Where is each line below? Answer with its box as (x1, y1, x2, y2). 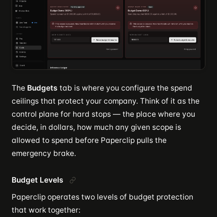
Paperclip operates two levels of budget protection (12, 192, 193, 201)
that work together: (12, 205, 80, 215)
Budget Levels (12, 175, 63, 185)
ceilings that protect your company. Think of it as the (12, 96, 200, 106)
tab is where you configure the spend (58, 83, 192, 93)
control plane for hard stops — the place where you (12, 109, 195, 119)
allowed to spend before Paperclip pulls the (12, 135, 167, 145)
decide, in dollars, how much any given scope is (12, 122, 181, 132)
